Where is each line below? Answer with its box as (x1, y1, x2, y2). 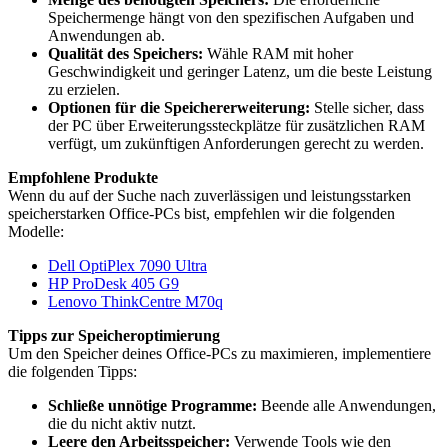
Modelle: (8, 223, 64, 240)
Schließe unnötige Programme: (48, 397, 257, 414)
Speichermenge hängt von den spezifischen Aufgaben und (48, 9, 414, 26)
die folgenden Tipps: (8, 363, 137, 380)
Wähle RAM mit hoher (203, 45, 353, 62)
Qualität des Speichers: (48, 45, 203, 62)
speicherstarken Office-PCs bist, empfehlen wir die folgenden (8, 205, 395, 222)
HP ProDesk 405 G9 (48, 275, 179, 292)
